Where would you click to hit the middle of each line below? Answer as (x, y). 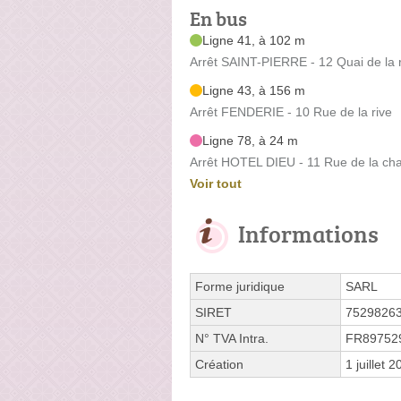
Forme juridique (240, 286)
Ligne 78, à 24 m (250, 140)
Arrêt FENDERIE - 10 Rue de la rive (291, 111)
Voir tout (216, 183)
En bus (218, 18)
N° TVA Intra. (232, 338)
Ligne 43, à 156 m (254, 90)
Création (219, 364)
